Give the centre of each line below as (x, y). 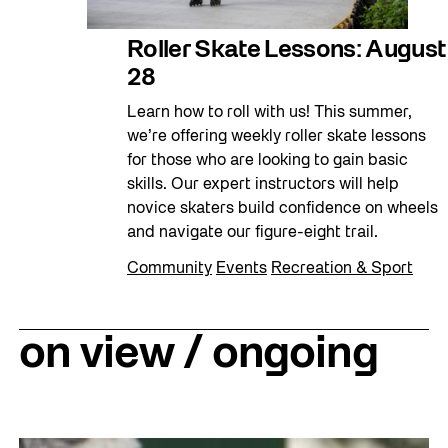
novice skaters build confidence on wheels (282, 208)
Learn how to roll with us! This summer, (269, 112)
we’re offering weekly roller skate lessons (276, 136)
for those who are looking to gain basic (267, 160)
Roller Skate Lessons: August (286, 50)
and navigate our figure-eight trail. (254, 232)
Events (241, 268)
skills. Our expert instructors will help (263, 184)
